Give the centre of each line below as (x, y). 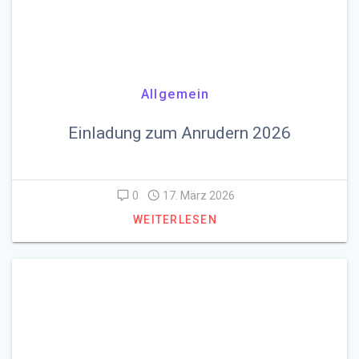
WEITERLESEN (175, 220)
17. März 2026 (199, 195)
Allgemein (175, 94)
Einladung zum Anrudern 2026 (179, 133)
